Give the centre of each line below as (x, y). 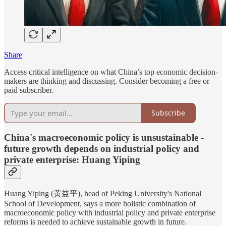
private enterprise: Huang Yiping (72, 160)
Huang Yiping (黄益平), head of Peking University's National (103, 193)
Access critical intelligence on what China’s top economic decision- (111, 72)
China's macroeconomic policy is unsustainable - (104, 138)
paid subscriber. (29, 90)
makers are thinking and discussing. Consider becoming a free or (107, 81)
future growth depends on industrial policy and (102, 149)
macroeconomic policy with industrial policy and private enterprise (110, 212)
